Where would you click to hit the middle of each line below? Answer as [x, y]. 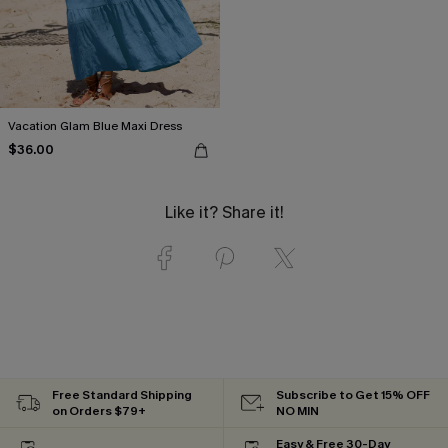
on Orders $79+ [99, 410]
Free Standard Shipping [122, 394]
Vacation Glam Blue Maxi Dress [95, 125]
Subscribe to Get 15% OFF [353, 394]
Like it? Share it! [224, 212]
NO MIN [297, 410]
